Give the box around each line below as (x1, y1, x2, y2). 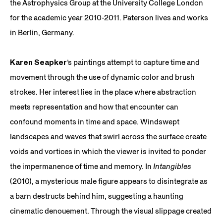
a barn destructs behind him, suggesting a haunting (10, 191, 183, 201)
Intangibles (153, 161, 191, 171)
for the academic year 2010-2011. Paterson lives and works (10, 12, 208, 22)
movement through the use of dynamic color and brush (10, 72, 195, 82)
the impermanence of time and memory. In (10, 161, 153, 171)
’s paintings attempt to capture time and (67, 57, 200, 67)
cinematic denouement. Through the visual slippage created (10, 206, 212, 216)
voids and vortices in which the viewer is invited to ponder (10, 146, 206, 156)
